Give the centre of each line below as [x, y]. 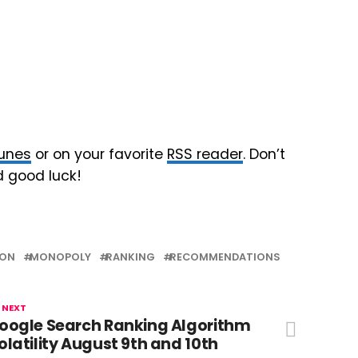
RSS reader [205, 154]
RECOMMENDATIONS [225, 257]
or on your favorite [99, 154]
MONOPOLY [60, 257]
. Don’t [264, 154]
